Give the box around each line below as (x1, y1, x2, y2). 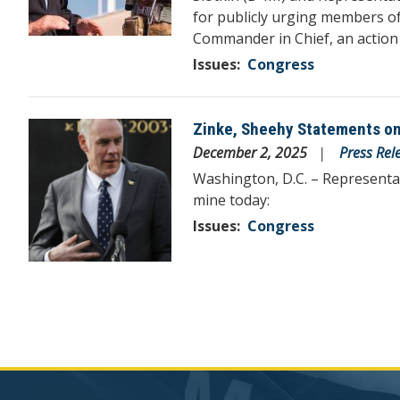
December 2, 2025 (193, 142, 311, 162)
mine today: (193, 189, 270, 210)
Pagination (29, 283, 96, 302)
